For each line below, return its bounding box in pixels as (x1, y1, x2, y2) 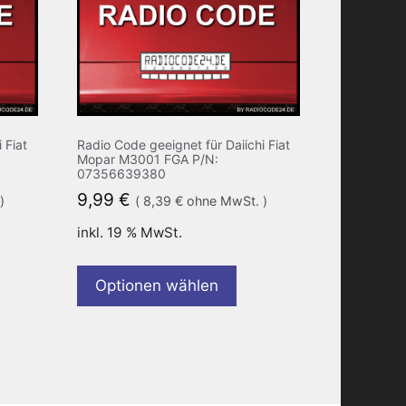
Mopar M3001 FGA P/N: (76, 150, 218, 167)
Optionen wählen (94, 275, 218, 295)
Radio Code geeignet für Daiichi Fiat (76, 136, 290, 152)
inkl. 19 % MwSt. (76, 223, 182, 241)
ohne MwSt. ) (182, 192, 267, 208)
